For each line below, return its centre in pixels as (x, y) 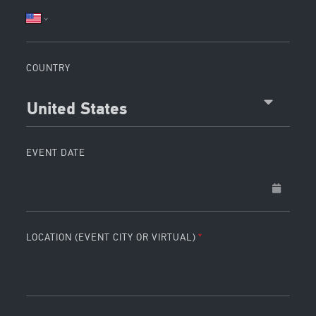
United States (77, 110)
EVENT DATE (56, 152)
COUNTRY (49, 68)
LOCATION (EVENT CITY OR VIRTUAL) (111, 237)
